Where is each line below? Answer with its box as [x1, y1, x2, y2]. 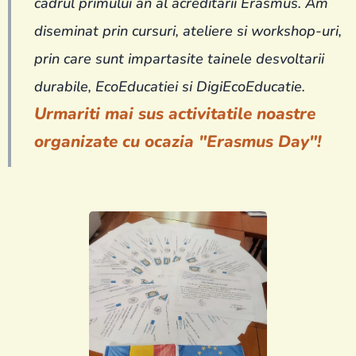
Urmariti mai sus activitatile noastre [34, 103, 315, 125]
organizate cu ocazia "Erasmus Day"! [34, 130, 321, 153]
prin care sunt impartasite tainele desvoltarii [34, 49, 324, 68]
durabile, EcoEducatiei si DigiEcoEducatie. [34, 77, 305, 96]
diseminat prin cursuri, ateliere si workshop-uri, [34, 21, 342, 41]
